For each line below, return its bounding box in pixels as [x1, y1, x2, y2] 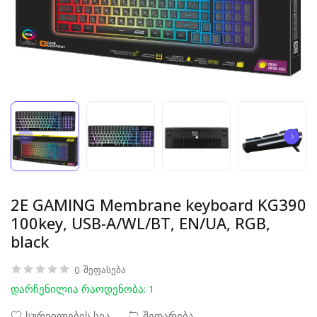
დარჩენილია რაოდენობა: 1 [11, 282, 155, 296]
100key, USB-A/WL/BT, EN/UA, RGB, [11, 212, 270, 234]
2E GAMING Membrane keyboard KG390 [11, 194, 306, 215]
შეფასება [83, 263, 126, 276]
